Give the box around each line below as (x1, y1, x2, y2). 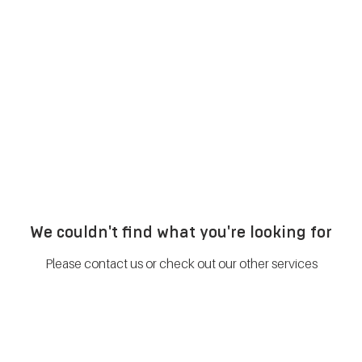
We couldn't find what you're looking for (30, 222, 332, 243)
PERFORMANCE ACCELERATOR (134, 61, 316, 80)
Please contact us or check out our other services (44, 255, 318, 272)
